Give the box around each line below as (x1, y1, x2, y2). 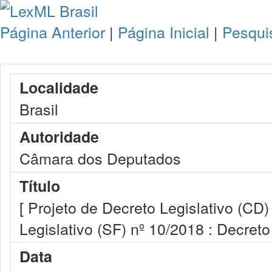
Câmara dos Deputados (19, 147, 181, 169)
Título (19, 175, 60, 197)
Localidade (19, 76, 98, 98)
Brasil (19, 98, 58, 120)
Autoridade (19, 126, 99, 148)
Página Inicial (118, 21, 209, 42)
